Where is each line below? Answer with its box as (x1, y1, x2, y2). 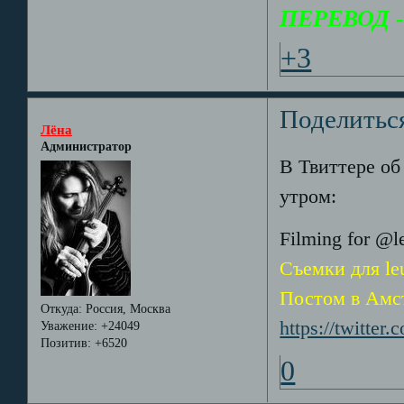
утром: (280, 185, 337, 207)
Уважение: (40, 318, 97, 333)
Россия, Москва (81, 301, 170, 316)
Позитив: (40, 335, 91, 350)
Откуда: (40, 301, 82, 316)
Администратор (40, 139, 132, 153)
